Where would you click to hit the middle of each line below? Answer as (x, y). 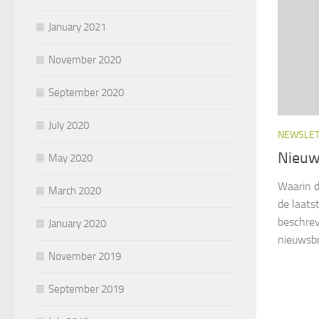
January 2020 (77, 223)
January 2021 (77, 27)
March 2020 (75, 190)
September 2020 (86, 92)
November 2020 (85, 59)
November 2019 (85, 256)
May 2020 (70, 158)
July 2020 (69, 125)
